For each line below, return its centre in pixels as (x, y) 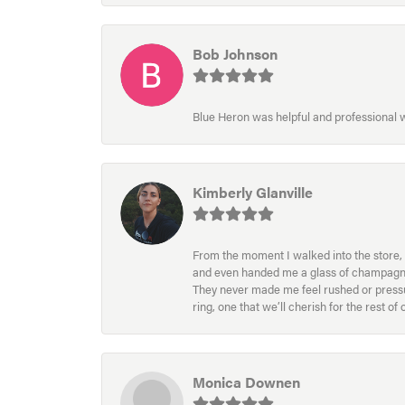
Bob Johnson (235, 54)
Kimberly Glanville (253, 193)
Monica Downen (246, 382)
